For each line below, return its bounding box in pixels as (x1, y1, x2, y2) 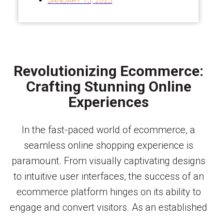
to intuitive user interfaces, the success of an (13, 170, 204, 182)
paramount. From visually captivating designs (12, 155, 205, 167)
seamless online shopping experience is (24, 139, 193, 151)
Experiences (68, 93, 149, 110)
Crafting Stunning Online (26, 77, 191, 95)
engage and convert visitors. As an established (10, 201, 207, 213)
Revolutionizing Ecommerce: (14, 62, 203, 79)
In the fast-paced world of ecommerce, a (22, 124, 195, 136)
